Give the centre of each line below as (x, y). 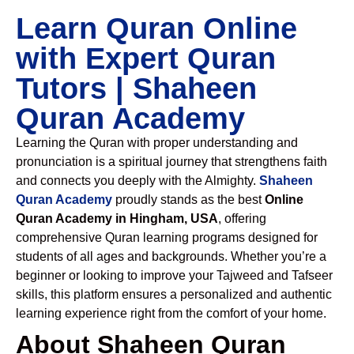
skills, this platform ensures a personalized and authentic (174, 294)
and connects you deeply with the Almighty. (137, 181)
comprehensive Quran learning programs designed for (167, 237)
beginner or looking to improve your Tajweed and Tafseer (174, 275)
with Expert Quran (146, 58)
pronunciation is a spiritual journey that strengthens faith (171, 162)
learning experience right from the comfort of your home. (171, 313)
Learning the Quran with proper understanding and (157, 143)
